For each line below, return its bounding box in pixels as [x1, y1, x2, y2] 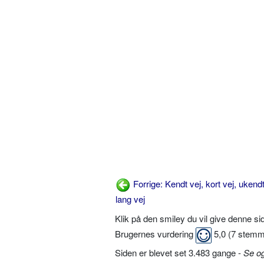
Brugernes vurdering [115, 227, 196, 240]
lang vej [115, 193, 145, 206]
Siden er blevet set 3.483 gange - [115, 246, 243, 259]
